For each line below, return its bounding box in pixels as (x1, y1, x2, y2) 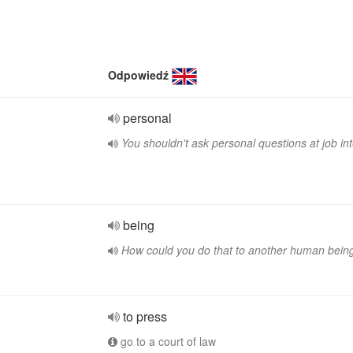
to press (123, 307, 167, 325)
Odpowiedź (108, 67, 169, 83)
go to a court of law (117, 333, 216, 349)
